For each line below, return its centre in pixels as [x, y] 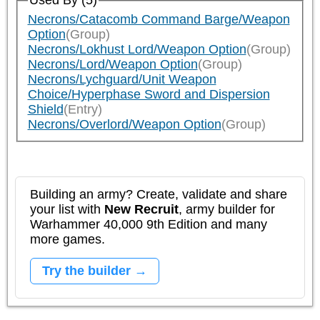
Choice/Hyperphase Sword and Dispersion [149, 95]
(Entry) [82, 110]
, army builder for [227, 209]
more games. [67, 239]
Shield [45, 110]
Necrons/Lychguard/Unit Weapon [122, 80]
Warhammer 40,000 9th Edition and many [149, 224]
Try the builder [86, 270]
